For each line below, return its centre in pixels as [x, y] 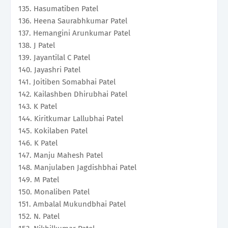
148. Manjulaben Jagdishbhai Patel [77, 168]
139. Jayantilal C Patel [54, 58]
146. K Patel [38, 143]
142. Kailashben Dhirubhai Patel [73, 94]
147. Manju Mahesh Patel [61, 155]
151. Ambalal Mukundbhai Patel [72, 204]
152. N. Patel [39, 217]
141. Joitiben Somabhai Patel [67, 82]
